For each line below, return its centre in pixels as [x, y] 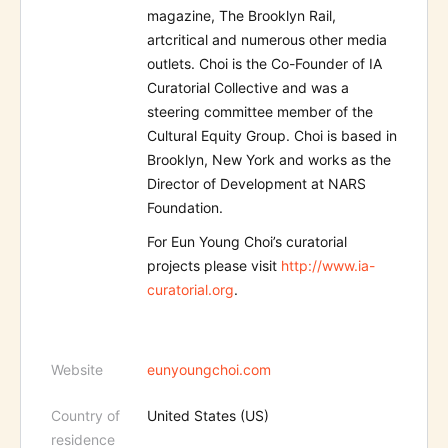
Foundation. [185, 208]
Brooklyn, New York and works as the [269, 160]
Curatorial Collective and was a [248, 88]
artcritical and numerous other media [267, 40]
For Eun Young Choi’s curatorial [247, 242]
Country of [85, 416]
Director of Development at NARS [256, 184]
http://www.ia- [328, 266]
